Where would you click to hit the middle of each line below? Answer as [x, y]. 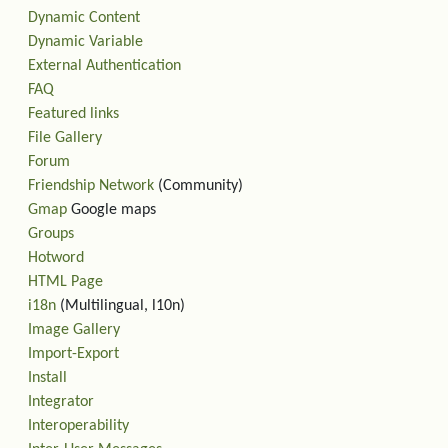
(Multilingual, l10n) [120, 306]
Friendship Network [91, 186]
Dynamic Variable [85, 42]
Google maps [111, 210]
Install [47, 378]
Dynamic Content [84, 18]
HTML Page [65, 282]
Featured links [73, 114]
